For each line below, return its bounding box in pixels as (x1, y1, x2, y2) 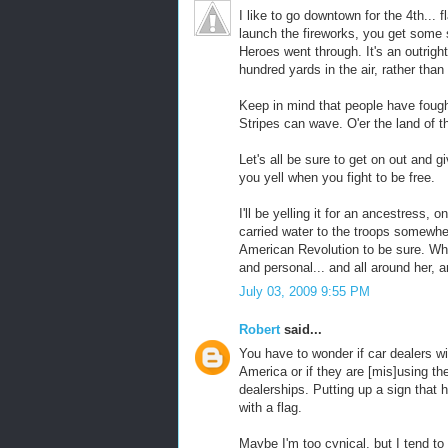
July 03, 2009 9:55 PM (239, 284, 370, 299)
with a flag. (239, 400, 302, 415)
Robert (239, 321, 280, 337)
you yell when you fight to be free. (239, 169, 435, 185)
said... (280, 321, 322, 337)
